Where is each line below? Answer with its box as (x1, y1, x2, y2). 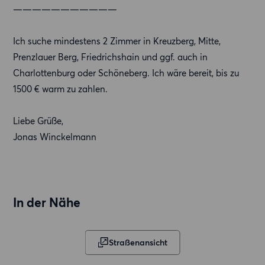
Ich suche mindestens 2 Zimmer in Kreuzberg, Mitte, (13, 35, 221, 47)
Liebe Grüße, (13, 115, 64, 127)
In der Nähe (13, 195, 81, 211)
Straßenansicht (108, 237, 167, 248)
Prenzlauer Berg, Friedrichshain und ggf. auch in (13, 51, 208, 63)
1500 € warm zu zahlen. (13, 83, 108, 95)
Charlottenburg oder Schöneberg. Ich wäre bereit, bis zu (13, 67, 240, 79)
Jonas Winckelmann (13, 131, 97, 143)
